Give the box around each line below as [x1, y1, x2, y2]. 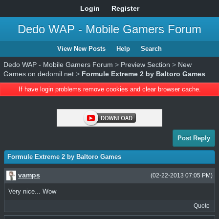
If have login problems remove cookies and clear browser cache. [18, 86, 201, 93]
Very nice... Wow [8, 188, 56, 196]
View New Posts [57, 45, 106, 52]
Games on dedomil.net [3, 70, 74, 78]
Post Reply [177, 134, 210, 142]
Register [111, 4, 139, 12]
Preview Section [121, 61, 170, 68]
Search [141, 45, 162, 52]
